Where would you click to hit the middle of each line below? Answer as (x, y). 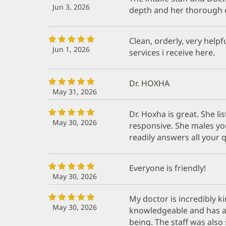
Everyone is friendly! (167, 168)
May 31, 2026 (75, 91)
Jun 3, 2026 (71, 7)
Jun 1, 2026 (71, 49)
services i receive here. (172, 52)
